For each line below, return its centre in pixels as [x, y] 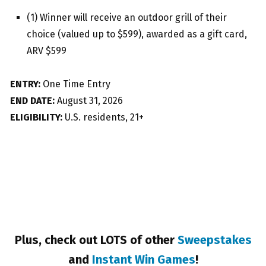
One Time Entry [75, 84]
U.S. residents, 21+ [103, 118]
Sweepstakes [214, 240]
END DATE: [32, 101]
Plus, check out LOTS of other [96, 240]
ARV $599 [47, 51]
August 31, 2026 [89, 101]
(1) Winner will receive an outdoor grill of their [127, 18]
